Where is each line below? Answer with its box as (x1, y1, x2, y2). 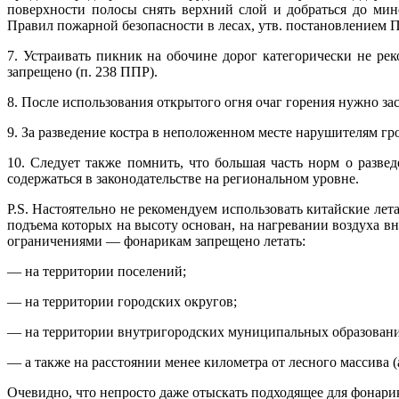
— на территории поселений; (7, 264, 186, 280)
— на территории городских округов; (7, 294, 237, 310)
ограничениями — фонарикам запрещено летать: (7, 233, 305, 249)
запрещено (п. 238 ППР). (7, 64, 158, 80)
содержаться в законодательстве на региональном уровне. (7, 171, 359, 187)
